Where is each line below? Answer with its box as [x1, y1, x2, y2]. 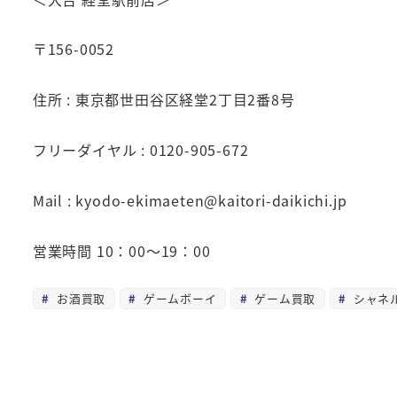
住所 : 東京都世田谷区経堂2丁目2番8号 [32, 89, 295, 111]
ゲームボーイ [139, 290, 217, 307]
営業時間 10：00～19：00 [32, 239, 226, 261]
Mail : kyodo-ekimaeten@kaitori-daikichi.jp [32, 189, 347, 211]
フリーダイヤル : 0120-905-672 [32, 139, 249, 161]
